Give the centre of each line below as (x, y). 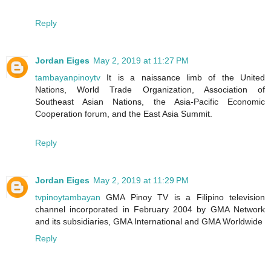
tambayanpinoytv (68, 77)
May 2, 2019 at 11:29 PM (141, 180)
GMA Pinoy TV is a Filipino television (183, 197)
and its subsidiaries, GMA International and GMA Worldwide (149, 221)
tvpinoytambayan (68, 197)
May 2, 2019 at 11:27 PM (141, 60)
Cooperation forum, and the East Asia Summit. (124, 113)
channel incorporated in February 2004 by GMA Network (150, 209)
